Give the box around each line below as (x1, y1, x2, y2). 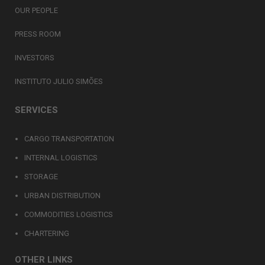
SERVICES (15, 105, 58, 115)
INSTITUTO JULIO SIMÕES (15, 77, 103, 86)
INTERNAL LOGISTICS (24, 153, 98, 162)
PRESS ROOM (15, 30, 61, 38)
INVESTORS (15, 53, 54, 62)
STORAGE (24, 172, 58, 181)
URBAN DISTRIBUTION (24, 191, 101, 200)
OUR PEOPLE (15, 6, 58, 15)
